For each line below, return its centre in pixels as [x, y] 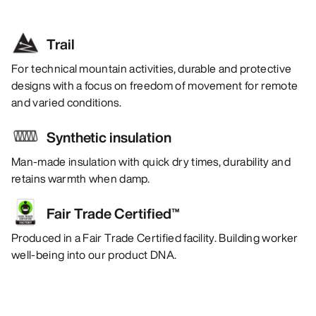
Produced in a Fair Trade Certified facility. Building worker [155, 238]
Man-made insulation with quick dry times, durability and [151, 162]
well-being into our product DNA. [94, 255]
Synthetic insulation [109, 138]
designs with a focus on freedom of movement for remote [155, 86]
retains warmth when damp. [81, 179]
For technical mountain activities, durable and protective [152, 69]
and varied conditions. [67, 103]
